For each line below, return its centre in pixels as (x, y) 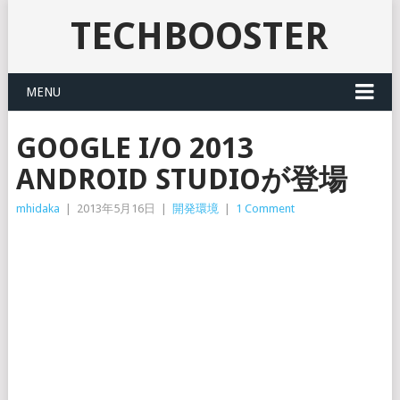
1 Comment (265, 208)
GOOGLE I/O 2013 (134, 148)
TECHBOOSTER (200, 36)
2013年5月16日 (116, 208)
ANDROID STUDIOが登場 (181, 179)
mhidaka (37, 208)
